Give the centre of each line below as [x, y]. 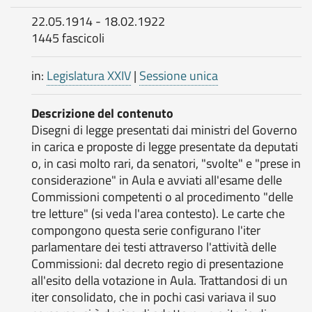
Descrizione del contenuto [102, 113]
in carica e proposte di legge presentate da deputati [165, 147]
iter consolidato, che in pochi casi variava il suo [154, 297]
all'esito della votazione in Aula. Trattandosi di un [159, 280]
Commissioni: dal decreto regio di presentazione [157, 264]
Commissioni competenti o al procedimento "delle [162, 197]
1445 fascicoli [68, 38]
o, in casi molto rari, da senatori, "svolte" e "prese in [166, 163]
